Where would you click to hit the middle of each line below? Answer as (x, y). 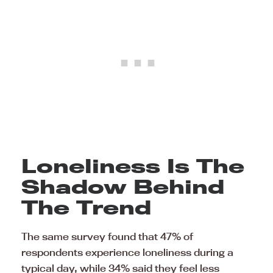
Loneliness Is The (133, 165)
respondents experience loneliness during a (127, 252)
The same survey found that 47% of (107, 236)
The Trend (86, 207)
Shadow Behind (123, 186)
